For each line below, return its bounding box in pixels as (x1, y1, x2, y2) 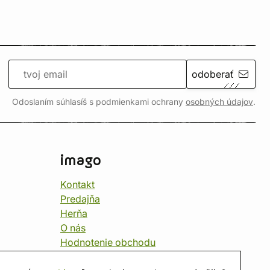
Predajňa (60, 193, 100, 205)
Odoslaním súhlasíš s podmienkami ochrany (12, 97, 186, 107)
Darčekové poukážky (60, 251, 157, 263)
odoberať (192, 68, 234, 80)
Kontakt (60, 178, 95, 190)
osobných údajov (186, 97, 253, 107)
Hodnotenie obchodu (60, 236, 155, 248)
